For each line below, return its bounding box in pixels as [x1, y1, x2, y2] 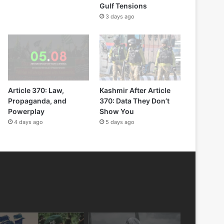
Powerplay [8, 106, 45, 115]
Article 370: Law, [8, 85, 64, 94]
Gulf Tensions [99, 1, 147, 10]
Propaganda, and [8, 96, 67, 105]
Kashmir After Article [99, 85, 170, 94]
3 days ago [105, 13, 134, 20]
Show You [99, 106, 134, 115]
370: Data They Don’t [99, 96, 169, 105]
